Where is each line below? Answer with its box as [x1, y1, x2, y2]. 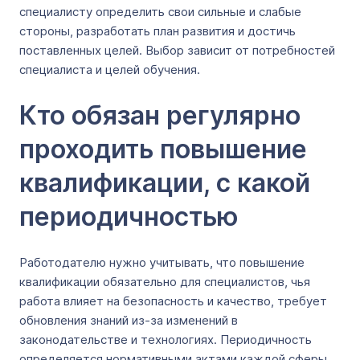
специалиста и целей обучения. [19, 62, 203, 77]
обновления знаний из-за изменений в [19, 313, 238, 328]
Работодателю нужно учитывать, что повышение [19, 255, 305, 270]
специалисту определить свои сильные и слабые [19, 4, 301, 19]
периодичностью [19, 201, 239, 232]
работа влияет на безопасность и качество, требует [19, 293, 327, 309]
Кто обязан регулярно [19, 100, 301, 131]
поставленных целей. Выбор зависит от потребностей [19, 43, 335, 58]
